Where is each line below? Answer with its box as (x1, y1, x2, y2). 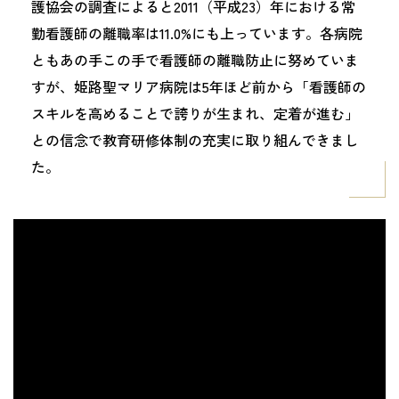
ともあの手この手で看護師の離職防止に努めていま (31, 48, 359, 70)
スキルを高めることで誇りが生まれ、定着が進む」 (31, 102, 359, 124)
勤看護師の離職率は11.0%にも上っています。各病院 (31, 21, 362, 44)
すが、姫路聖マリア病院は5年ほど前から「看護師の (31, 75, 366, 97)
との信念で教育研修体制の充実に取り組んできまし (31, 128, 359, 151)
